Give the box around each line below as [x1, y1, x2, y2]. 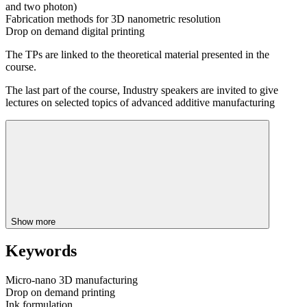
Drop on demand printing [5, 286, 115, 299]
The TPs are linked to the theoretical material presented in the [5, 48, 269, 60]
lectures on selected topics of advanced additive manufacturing [5, 96, 275, 108]
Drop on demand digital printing [5, 25, 145, 37]
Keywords [5, 242, 77, 260]
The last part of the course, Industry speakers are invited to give [5, 84, 278, 96]
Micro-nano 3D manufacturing [5, 274, 138, 286]
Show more [11, 216, 58, 227]
